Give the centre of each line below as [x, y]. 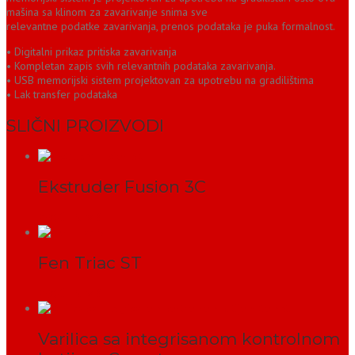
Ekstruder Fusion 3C [122, 187]
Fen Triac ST [90, 263]
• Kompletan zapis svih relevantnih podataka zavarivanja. [141, 66]
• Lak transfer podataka [62, 95]
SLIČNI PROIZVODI [85, 125]
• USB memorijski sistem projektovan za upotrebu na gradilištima [160, 80]
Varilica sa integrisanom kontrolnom [189, 339]
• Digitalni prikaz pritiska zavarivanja [92, 52]
